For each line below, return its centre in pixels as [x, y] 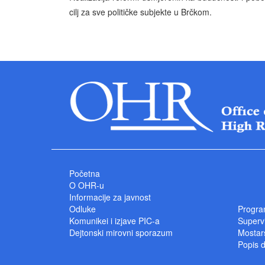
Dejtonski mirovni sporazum [121, 233]
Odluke [83, 209]
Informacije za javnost [110, 197]
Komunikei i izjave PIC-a [114, 221]
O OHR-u [87, 185]
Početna [85, 174]
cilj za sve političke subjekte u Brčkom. [140, 12]
